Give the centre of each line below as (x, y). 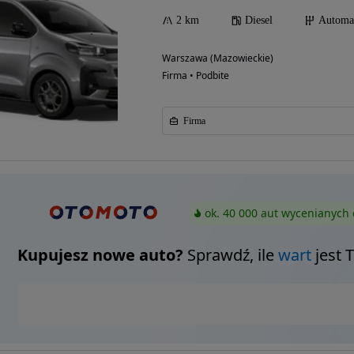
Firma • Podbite (196, 75)
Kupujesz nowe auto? (100, 255)
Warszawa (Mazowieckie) (218, 58)
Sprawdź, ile (230, 255)
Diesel (259, 20)
